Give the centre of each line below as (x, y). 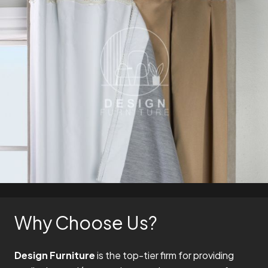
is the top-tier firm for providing (165, 255)
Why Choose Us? (86, 223)
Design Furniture (56, 255)
